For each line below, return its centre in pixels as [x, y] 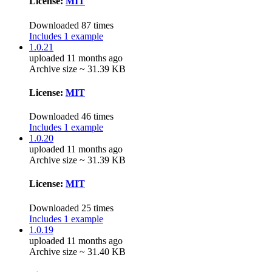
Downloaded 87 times [71, 25]
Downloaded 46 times [71, 117]
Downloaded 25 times [71, 208]
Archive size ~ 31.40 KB [77, 251]
